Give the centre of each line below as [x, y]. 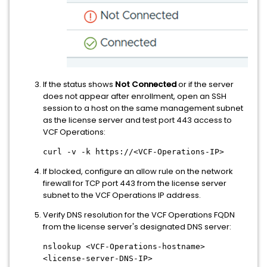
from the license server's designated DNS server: [137, 226]
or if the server [205, 84]
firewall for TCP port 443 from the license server [135, 183]
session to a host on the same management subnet [143, 108]
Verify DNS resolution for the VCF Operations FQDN [139, 215]
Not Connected [146, 84]
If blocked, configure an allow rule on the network [138, 171]
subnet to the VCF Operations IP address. [122, 195]
